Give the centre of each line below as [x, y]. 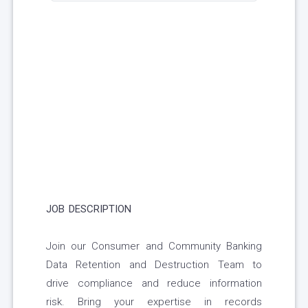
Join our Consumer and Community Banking [154, 246]
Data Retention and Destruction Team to [154, 265]
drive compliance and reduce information [154, 284]
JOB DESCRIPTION [89, 209]
